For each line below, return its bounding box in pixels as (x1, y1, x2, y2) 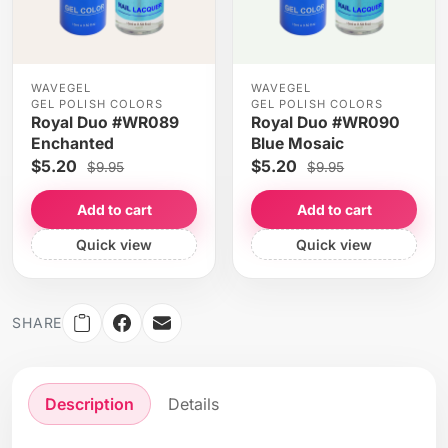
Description (45, 393, 134, 414)
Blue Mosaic (250, 133, 344, 153)
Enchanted (30, 133, 114, 153)
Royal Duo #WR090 (250, 112, 400, 132)
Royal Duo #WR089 (30, 112, 179, 132)
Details (168, 393, 219, 414)
